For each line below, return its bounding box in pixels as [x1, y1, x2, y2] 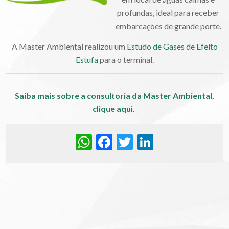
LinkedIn [153, 132, 214, 152]
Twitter [133, 132, 186, 152]
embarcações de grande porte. [115, 21, 221, 31]
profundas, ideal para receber [117, 8, 219, 17]
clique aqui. [93, 104, 136, 114]
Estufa [75, 54, 98, 64]
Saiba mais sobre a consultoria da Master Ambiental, [15, 90, 214, 101]
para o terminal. [98, 54, 154, 64]
